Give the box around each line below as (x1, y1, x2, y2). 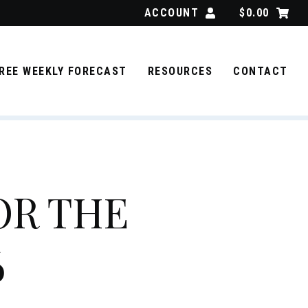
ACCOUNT (144, 6, 199, 19)
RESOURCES (147, 64, 212, 78)
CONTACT (233, 64, 288, 78)
